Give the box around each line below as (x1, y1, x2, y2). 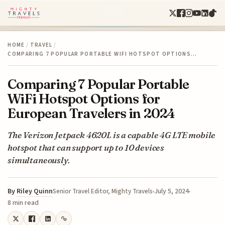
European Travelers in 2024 (8, 104, 175, 122)
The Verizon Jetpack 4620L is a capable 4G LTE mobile (8, 129, 216, 140)
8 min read (8, 197, 39, 208)
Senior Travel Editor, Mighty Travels (53, 186, 153, 196)
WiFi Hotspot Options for (8, 90, 160, 107)
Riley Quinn (17, 186, 53, 196)
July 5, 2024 (154, 186, 189, 196)
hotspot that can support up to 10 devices (8, 142, 165, 153)
